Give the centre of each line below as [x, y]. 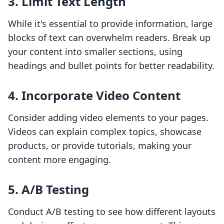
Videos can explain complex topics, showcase [105, 132]
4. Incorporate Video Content [94, 95]
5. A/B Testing [48, 189]
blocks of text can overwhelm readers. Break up [109, 38]
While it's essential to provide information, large [110, 24]
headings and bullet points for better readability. [111, 66]
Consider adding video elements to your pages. [108, 118]
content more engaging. [59, 160]
